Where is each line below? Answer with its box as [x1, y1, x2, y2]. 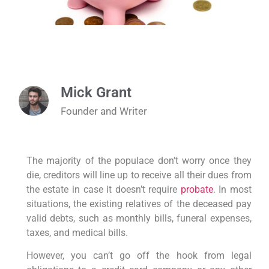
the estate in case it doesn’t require [26, 183, 181, 195]
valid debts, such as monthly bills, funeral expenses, [26, 212, 252, 224]
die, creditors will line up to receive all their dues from [26, 169, 252, 181]
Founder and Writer [61, 104, 148, 117]
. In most [213, 183, 252, 195]
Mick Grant [61, 83, 132, 101]
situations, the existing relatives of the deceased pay [26, 198, 252, 210]
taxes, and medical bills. [26, 226, 128, 238]
